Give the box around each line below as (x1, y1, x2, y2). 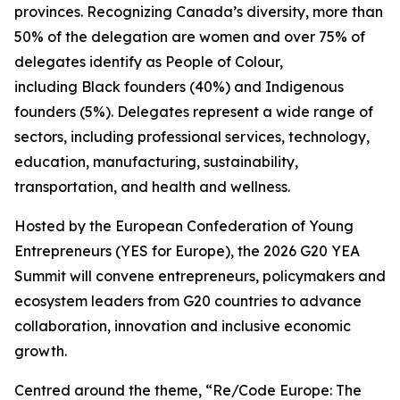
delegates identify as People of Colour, (14, 53, 283, 71)
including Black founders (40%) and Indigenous (14, 78, 344, 96)
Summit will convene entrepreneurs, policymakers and (14, 267, 386, 285)
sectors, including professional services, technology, (14, 128, 370, 146)
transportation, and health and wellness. (14, 178, 297, 196)
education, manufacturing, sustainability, (14, 153, 298, 171)
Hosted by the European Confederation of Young (14, 217, 354, 235)
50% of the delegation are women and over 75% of (14, 28, 365, 46)
